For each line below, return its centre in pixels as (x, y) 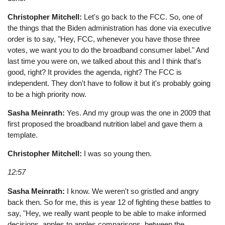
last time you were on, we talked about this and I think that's (105, 61)
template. (23, 135)
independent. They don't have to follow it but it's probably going (109, 83)
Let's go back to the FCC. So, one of (142, 17)
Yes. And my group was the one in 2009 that (138, 113)
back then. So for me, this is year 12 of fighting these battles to (109, 202)
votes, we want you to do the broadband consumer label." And (108, 50)
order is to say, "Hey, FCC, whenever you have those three (104, 39)
